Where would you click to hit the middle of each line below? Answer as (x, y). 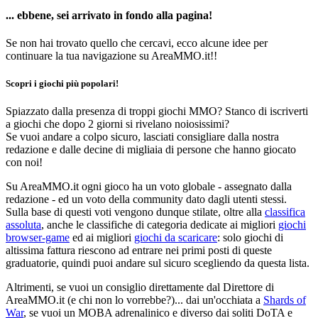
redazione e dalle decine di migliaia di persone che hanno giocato (151, 150)
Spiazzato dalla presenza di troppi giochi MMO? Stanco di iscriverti (157, 111)
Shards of (285, 300)
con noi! (24, 163)
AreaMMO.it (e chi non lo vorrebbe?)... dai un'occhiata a (135, 300)
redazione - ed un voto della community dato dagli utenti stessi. (146, 199)
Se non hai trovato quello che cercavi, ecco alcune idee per (137, 43)
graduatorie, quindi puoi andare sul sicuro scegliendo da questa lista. (158, 263)
